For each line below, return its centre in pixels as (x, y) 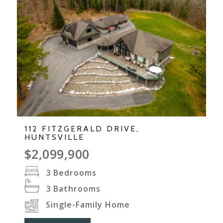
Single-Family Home (88, 205)
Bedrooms (75, 173)
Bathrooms (77, 189)
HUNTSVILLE (54, 137)
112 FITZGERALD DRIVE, (82, 129)
